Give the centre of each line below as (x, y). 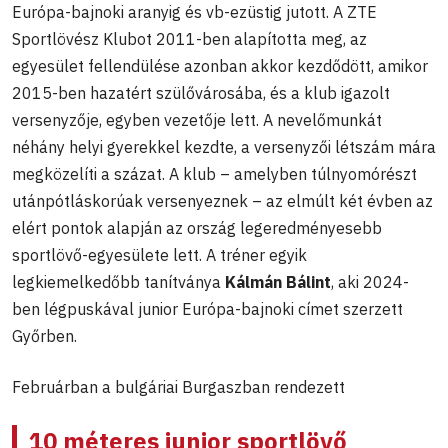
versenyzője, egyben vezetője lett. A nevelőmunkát (197, 120)
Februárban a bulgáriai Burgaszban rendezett (178, 387)
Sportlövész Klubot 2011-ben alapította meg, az (189, 39)
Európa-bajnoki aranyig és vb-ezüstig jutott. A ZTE (194, 12)
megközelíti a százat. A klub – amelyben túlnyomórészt (214, 174)
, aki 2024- (370, 282)
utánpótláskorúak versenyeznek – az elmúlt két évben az (222, 201)
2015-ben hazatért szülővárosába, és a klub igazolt (201, 93)
